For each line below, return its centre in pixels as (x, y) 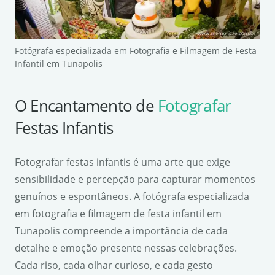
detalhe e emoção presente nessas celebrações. (126, 248)
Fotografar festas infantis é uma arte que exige (122, 162)
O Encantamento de (86, 105)
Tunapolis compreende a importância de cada (121, 230)
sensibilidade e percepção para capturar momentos (135, 179)
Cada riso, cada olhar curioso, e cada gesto (114, 265)
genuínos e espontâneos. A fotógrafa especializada (132, 196)
